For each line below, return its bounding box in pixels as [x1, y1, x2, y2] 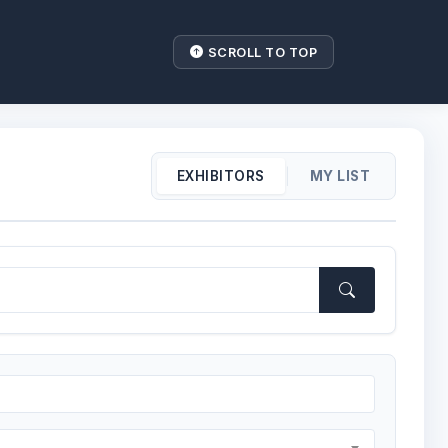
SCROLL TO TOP [207, 44, 317, 60]
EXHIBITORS [176, 167, 265, 184]
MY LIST [309, 167, 371, 184]
